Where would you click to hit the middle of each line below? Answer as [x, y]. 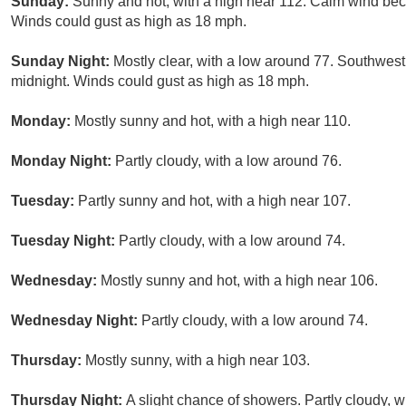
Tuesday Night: [65, 241]
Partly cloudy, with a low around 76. [228, 161]
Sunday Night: [62, 62]
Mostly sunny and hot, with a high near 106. [239, 281]
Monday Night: [63, 161]
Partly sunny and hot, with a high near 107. [214, 201]
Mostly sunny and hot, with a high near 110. [213, 121]
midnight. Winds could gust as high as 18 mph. [160, 82]
